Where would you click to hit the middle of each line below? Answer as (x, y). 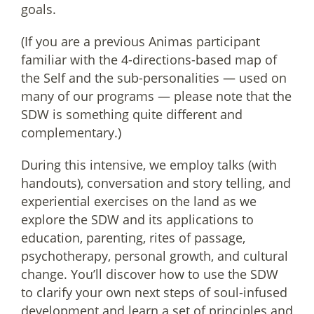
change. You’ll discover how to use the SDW (150, 274)
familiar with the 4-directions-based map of (149, 60)
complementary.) (71, 132)
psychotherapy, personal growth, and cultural (155, 256)
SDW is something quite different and (132, 114)
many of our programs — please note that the (156, 96)
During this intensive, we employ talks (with (149, 165)
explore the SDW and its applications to (137, 219)
